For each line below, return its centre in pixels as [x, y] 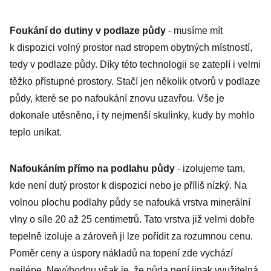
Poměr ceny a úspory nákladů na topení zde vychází [121, 253]
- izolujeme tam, [210, 168]
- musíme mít [194, 31]
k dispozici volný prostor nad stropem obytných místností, [131, 47]
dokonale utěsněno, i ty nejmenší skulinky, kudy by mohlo [132, 115]
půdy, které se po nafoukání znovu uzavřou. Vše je [117, 98]
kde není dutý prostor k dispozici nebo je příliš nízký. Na [128, 185]
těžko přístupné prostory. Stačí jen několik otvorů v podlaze [135, 81]
